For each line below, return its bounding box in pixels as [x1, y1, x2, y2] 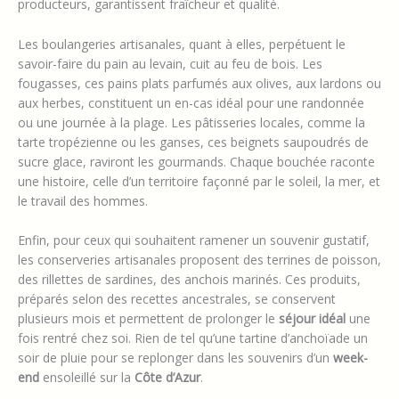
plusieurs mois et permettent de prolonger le [18, 310, 279, 328]
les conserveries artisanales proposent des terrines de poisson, [18, 251, 381, 269]
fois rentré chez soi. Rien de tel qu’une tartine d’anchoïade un [18, 330, 368, 347]
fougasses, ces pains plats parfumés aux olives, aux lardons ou [18, 74, 381, 92]
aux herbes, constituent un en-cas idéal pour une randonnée [18, 94, 364, 111]
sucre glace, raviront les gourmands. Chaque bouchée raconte [18, 152, 375, 170]
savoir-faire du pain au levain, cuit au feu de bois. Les [18, 54, 322, 72]
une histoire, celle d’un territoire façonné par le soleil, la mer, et [18, 172, 380, 190]
